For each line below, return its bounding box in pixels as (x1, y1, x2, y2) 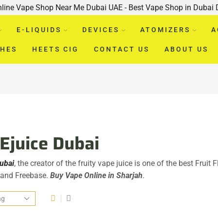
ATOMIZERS (140, 25, 190, 34)
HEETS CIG (32, 45, 79, 53)
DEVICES (82, 25, 119, 34)
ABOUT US (164, 45, 208, 53)
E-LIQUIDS (16, 25, 61, 34)
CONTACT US (93, 45, 149, 53)
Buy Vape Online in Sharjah (50, 171, 143, 180)
